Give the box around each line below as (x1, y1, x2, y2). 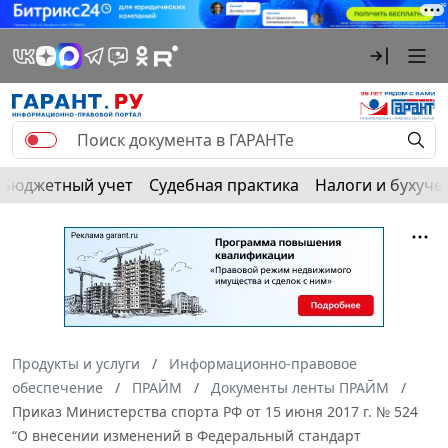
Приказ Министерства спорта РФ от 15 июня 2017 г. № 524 (12, 401, 418, 421)
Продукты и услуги (12, 353, 140, 373)
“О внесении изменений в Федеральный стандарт (12, 425, 361, 445)
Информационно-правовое (169, 353, 357, 373)
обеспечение (12, 377, 103, 397)
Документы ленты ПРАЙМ (211, 377, 389, 397)
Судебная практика (149, 173, 299, 196)
